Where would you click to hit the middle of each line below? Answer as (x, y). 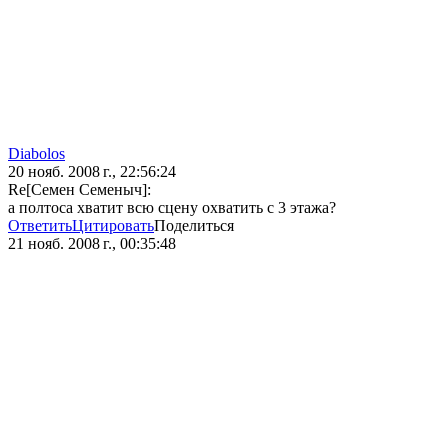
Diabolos (36, 154)
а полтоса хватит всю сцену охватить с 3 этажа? (172, 208)
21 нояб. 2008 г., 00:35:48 (92, 244)
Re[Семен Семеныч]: (79, 190)
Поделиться (194, 226)
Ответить (40, 226)
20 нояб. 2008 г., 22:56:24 (92, 172)
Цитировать (113, 226)
